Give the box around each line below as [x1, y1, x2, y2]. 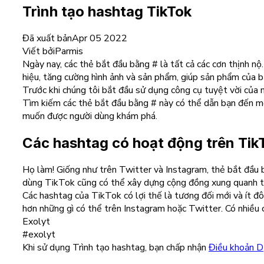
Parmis [55, 45, 83, 58]
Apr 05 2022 [72, 32, 127, 45]
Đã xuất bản [22, 32, 72, 45]
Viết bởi [22, 45, 55, 58]
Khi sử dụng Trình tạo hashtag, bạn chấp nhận [22, 241, 206, 255]
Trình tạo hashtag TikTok [22, 3, 192, 21]
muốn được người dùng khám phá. [22, 110, 157, 123]
